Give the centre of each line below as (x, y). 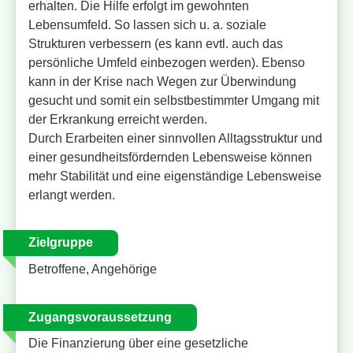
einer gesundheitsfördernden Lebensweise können (170, 157)
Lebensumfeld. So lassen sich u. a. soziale (147, 24)
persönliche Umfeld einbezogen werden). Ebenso (167, 62)
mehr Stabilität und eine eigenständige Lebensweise (175, 176)
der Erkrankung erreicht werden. (118, 119)
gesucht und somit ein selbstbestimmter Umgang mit (174, 100)
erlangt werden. (72, 195)
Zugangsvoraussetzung (100, 317)
